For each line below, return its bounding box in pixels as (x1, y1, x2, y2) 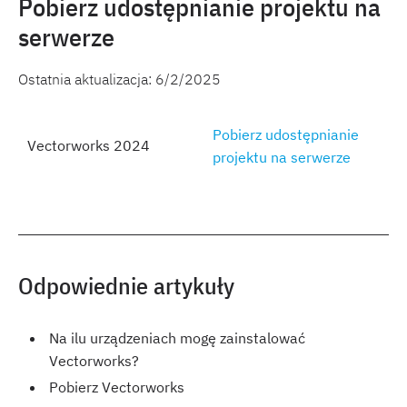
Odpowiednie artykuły (18, 270, 234, 301)
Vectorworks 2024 (27, 136, 150, 154)
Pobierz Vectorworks (49, 378, 184, 396)
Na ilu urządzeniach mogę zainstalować (49, 329, 305, 347)
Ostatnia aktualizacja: (18, 70, 155, 88)
